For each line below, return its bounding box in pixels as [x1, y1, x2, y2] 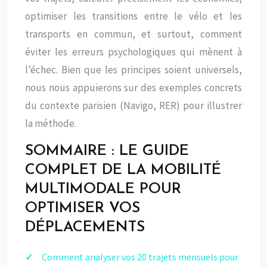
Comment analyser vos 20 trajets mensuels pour [42, 251, 238, 263]
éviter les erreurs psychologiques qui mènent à [25, 45, 242, 58]
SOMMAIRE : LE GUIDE [25, 144, 189, 159]
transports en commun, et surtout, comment [25, 27, 242, 41]
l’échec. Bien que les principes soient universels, [25, 63, 242, 76]
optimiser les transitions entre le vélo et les [25, 10, 242, 23]
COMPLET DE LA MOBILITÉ [25, 163, 221, 178]
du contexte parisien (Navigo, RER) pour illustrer [25, 99, 242, 112]
